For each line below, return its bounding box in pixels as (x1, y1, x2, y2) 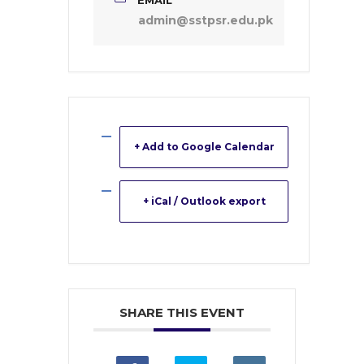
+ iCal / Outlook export (142, 195, 266, 207)
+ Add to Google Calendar (133, 141, 275, 153)
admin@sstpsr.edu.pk (138, 13, 273, 28)
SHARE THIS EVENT (119, 305, 245, 320)
